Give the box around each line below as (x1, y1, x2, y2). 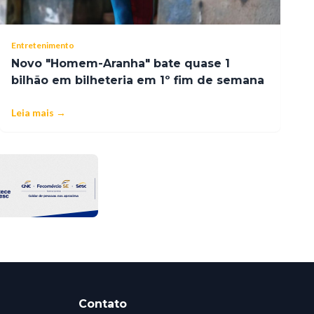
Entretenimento (11, 39, 74, 50)
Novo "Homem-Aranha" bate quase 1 (11, 56, 230, 70)
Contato (78, 296, 127, 310)
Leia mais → (11, 106, 66, 118)
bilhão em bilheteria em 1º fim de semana (11, 73, 264, 87)
